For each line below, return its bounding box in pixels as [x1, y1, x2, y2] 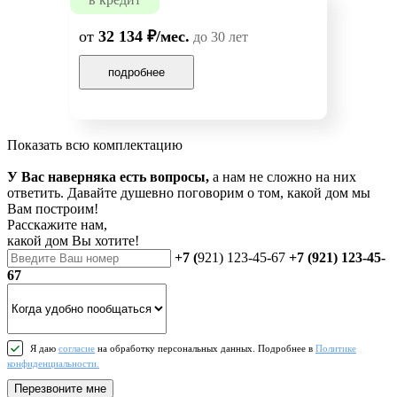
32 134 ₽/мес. [98, 27, 190, 46]
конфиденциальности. [7, 358, 99, 370]
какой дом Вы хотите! [7, 233, 139, 249]
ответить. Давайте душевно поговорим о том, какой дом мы [7, 185, 370, 201]
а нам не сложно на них [209, 169, 356, 185]
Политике [315, 342, 356, 354]
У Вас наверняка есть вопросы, [7, 169, 209, 185]
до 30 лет [190, 29, 248, 45]
